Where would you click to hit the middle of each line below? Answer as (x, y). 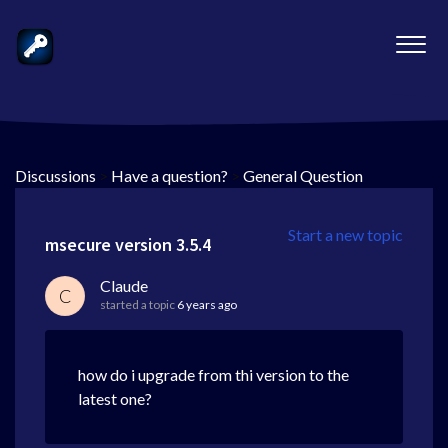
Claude (124, 285)
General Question (303, 175)
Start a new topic (345, 234)
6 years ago (207, 304)
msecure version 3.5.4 (128, 244)
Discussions (55, 175)
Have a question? (169, 175)
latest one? (115, 398)
